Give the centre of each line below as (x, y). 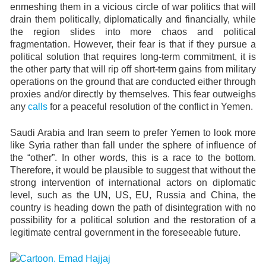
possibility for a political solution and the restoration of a (133, 220)
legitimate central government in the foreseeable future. (125, 232)
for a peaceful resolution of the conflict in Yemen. (150, 107)
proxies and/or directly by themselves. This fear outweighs (133, 94)
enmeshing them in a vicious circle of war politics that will (133, 7)
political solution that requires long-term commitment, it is (133, 57)
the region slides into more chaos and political (133, 32)
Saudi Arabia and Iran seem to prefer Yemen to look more (133, 133)
